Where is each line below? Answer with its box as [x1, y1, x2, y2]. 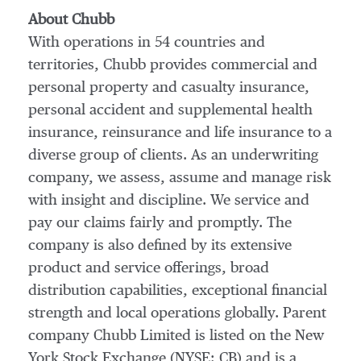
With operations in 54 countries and [28, 35, 265, 50]
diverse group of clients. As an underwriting [28, 148, 318, 163]
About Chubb [28, 13, 114, 27]
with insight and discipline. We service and [28, 193, 309, 208]
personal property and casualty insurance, [28, 81, 309, 95]
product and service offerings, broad [28, 261, 269, 276]
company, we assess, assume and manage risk [28, 171, 331, 185]
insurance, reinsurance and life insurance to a [28, 126, 332, 140]
